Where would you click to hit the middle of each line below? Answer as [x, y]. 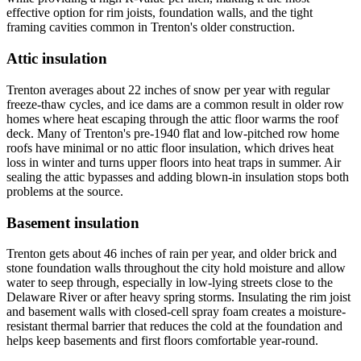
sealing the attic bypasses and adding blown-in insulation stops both [178, 176]
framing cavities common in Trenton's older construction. [151, 27]
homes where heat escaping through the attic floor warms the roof [172, 118]
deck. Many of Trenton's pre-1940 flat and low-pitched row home [173, 133]
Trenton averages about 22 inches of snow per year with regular [168, 89]
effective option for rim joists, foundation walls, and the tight [160, 13]
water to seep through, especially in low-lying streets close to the [170, 283]
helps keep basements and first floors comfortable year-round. [162, 341]
